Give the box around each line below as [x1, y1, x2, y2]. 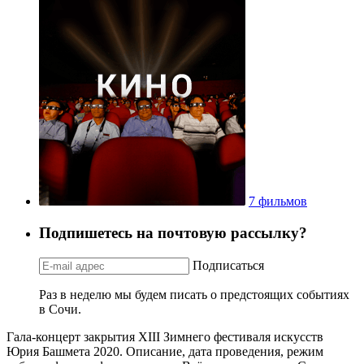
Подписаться [193, 258, 264, 272]
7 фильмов [249, 194, 307, 209]
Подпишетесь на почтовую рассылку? [39, 223, 307, 241]
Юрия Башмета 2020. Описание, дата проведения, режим [6, 344, 323, 358]
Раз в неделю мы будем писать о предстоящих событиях [39, 287, 349, 301]
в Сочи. [39, 301, 81, 316]
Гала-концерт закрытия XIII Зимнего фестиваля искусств [6, 329, 323, 344]
